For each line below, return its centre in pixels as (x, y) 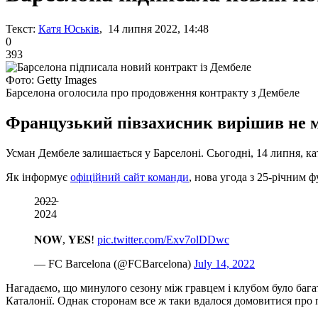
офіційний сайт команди (130, 177)
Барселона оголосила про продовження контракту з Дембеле (153, 92)
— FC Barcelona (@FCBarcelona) (114, 263)
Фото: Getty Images (51, 79)
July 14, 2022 (224, 263)
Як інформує (38, 177)
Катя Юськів (69, 28)
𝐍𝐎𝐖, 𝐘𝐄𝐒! (66, 239)
